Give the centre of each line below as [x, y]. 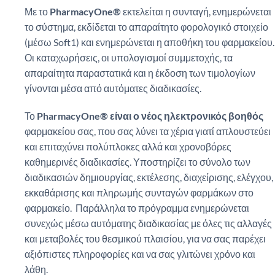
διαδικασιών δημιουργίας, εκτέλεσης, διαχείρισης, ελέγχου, [149, 177]
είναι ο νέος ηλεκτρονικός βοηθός [187, 116]
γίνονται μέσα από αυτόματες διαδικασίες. [113, 88]
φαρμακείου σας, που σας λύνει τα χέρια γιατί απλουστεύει [148, 131]
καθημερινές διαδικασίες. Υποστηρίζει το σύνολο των [137, 162]
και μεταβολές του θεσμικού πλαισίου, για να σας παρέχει [145, 239]
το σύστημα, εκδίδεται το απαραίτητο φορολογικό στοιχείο [146, 26]
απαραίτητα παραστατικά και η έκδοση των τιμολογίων [140, 72]
